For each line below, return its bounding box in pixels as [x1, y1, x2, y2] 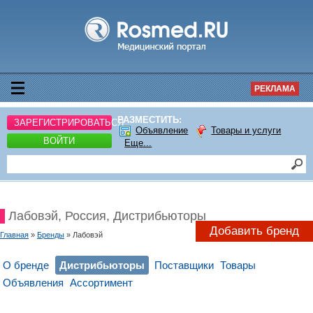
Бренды [37, 231, 64, 239]
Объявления [3, 277, 64, 289]
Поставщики [154, 259, 214, 271]
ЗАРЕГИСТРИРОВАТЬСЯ [14, 117, 124, 128]
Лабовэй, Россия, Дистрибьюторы [8, 209, 206, 223]
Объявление [136, 125, 189, 136]
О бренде [3, 259, 50, 271]
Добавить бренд [210, 224, 299, 238]
